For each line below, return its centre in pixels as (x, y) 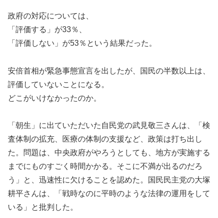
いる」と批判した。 (43, 207)
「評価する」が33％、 (47, 29)
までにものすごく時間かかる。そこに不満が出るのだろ (105, 166)
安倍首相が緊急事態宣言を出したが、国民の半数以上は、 (109, 71)
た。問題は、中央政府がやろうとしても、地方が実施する (109, 153)
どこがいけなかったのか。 (54, 98)
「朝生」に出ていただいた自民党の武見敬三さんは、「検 (109, 126)
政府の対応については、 (51, 16)
